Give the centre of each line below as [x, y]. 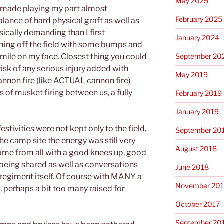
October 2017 [197, 204]
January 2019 [197, 111]
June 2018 [192, 167]
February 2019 [198, 93]
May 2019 [191, 74]
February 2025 [199, 19]
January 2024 [197, 37]
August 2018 [196, 148]
